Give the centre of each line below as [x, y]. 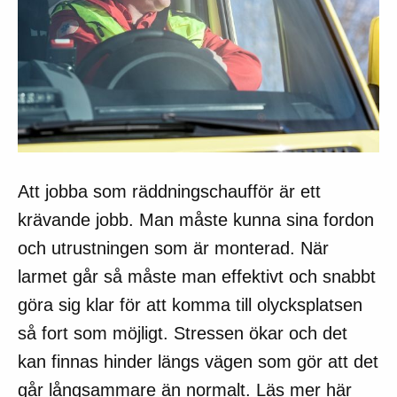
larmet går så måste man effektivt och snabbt [197, 276]
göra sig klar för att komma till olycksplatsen [190, 304]
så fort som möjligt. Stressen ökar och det [183, 333]
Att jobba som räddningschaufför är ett [169, 191]
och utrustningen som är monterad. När [173, 248]
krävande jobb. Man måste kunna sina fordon [196, 219]
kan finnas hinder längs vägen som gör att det [198, 361]
